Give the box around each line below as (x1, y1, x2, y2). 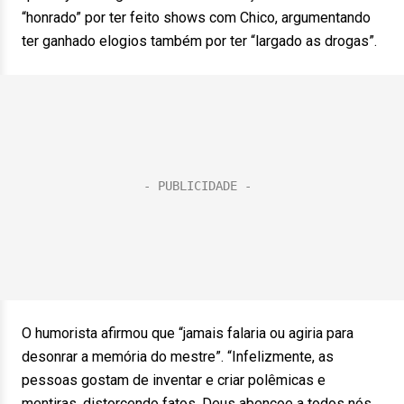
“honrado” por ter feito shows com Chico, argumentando (22, 9, 371, 26)
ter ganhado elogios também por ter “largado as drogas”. (22, 32, 377, 50)
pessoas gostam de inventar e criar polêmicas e (22, 372, 326, 389)
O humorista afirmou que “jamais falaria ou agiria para (22, 325, 353, 342)
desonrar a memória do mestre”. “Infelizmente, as (22, 348, 334, 365)
